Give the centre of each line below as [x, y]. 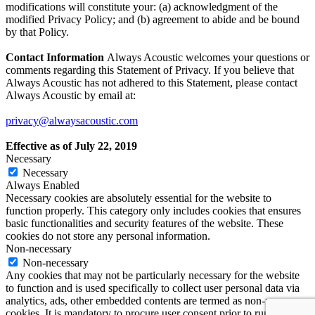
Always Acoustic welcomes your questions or [208, 58]
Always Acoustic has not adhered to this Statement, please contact [152, 83]
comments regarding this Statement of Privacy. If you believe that [150, 70]
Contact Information [55, 58]
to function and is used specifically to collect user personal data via [153, 288]
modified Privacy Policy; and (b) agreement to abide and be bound [153, 20]
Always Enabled [43, 186]
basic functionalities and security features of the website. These [144, 224]
